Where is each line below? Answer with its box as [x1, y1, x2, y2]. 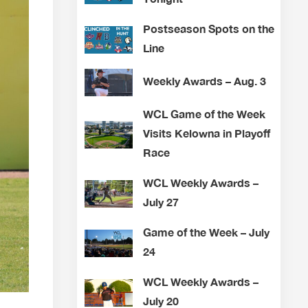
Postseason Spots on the [142, 22, 274, 36]
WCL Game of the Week [142, 107, 265, 121]
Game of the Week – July [142, 225, 269, 239]
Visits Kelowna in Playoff [142, 126, 270, 140]
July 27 [142, 195, 179, 209]
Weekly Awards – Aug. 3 [142, 74, 266, 88]
